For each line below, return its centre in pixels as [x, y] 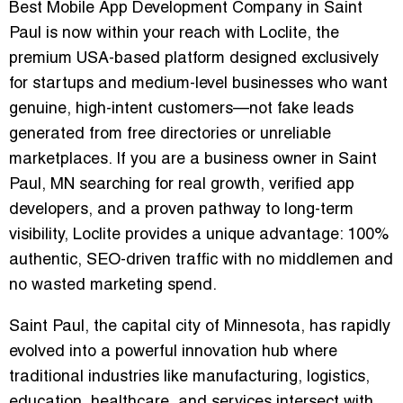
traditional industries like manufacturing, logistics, [189, 378]
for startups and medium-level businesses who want [198, 85]
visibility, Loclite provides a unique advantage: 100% [199, 236]
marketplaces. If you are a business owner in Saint [193, 160]
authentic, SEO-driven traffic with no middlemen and [201, 261]
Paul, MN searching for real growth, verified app [182, 185]
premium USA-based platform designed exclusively [194, 59]
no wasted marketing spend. [113, 286]
